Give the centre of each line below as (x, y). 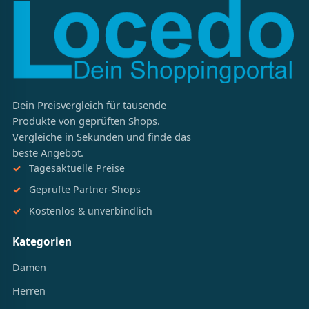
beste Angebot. (48, 153)
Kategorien (42, 242)
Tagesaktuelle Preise (77, 168)
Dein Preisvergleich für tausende (89, 105)
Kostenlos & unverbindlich (90, 210)
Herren (29, 290)
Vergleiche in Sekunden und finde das (101, 137)
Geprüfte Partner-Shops (84, 189)
